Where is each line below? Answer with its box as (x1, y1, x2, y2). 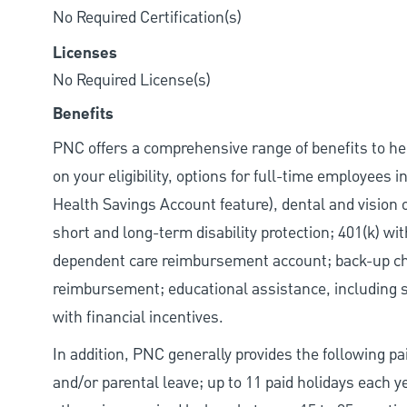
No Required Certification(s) (53, 6, 242, 30)
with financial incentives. (53, 306, 223, 330)
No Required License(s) (53, 69, 211, 93)
